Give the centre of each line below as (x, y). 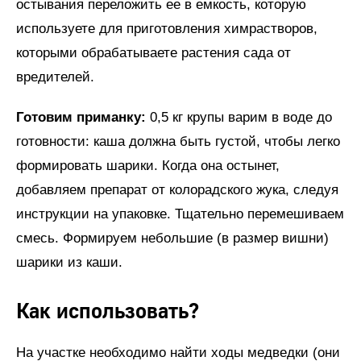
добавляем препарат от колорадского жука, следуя (177, 189)
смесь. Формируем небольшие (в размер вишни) (172, 238)
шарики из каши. (69, 262)
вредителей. (55, 77)
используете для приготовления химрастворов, (167, 28)
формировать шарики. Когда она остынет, (148, 165)
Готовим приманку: (81, 117)
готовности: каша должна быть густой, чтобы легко (178, 141)
